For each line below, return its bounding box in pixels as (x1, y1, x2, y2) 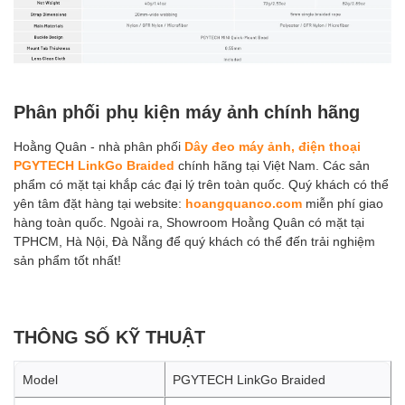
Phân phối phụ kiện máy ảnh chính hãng (14, 100, 360, 123)
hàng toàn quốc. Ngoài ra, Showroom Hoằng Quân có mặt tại (14, 214, 364, 231)
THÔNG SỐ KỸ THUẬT (14, 325, 205, 348)
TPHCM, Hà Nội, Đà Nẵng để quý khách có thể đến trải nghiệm (14, 233, 375, 250)
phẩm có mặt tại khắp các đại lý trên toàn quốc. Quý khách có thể (14, 176, 389, 193)
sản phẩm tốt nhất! (14, 252, 121, 268)
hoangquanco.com (185, 195, 302, 212)
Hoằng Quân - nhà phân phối (14, 138, 184, 155)
